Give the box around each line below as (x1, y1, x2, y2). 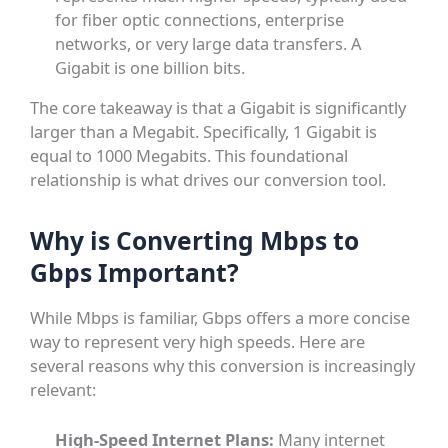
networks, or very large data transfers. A (55, 32, 362, 56)
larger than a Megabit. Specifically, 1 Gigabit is (30, 120, 378, 144)
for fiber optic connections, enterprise (55, 8, 345, 32)
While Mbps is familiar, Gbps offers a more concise (30, 305, 411, 329)
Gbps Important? (30, 256, 240, 290)
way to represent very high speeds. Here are (30, 329, 366, 353)
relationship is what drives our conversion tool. (30, 168, 387, 192)
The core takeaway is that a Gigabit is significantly (30, 96, 407, 120)
